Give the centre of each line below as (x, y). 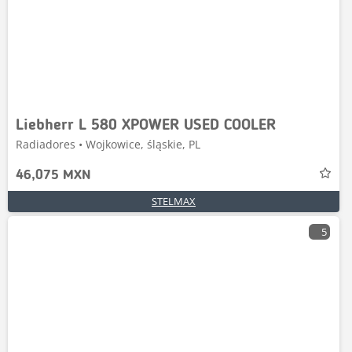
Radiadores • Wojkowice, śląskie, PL (108, 144)
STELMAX (174, 201)
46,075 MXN (53, 175)
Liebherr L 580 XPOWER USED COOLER (146, 126)
